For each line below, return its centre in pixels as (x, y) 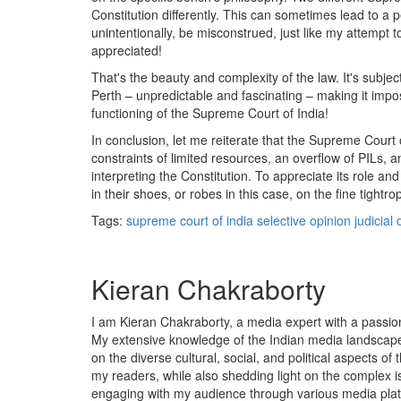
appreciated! (127, 50)
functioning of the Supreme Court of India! (210, 113)
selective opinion (304, 220)
